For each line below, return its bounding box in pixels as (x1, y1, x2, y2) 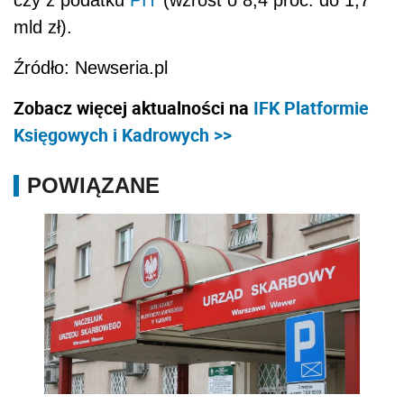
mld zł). (14, 16, 72, 37)
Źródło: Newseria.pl (14, 57, 168, 78)
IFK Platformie (253, 95, 369, 120)
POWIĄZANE (27, 172, 160, 197)
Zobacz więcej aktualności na (14, 95, 253, 120)
